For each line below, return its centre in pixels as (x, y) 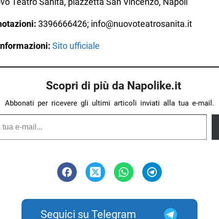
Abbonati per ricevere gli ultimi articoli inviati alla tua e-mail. (109, 103)
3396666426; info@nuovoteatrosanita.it (114, 24)
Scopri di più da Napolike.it (113, 86)
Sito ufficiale (76, 46)
